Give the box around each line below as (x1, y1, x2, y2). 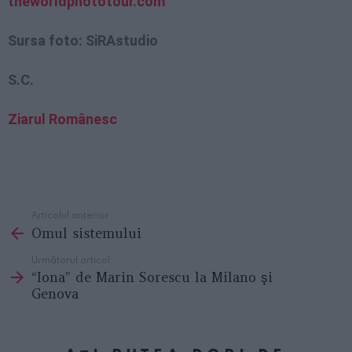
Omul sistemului (31, 224, 141, 242)
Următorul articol (31, 252, 110, 266)
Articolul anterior (31, 208, 109, 222)
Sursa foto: (8, 32, 86, 49)
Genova (31, 285, 79, 303)
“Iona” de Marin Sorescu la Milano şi (31, 269, 273, 287)
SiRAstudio (86, 32, 158, 49)
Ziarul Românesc (8, 111, 117, 128)
